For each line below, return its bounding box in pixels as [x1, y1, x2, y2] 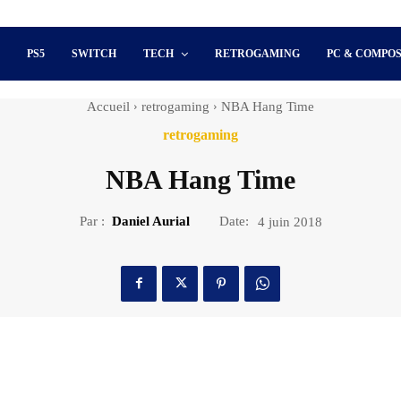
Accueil [87, 99, 130, 114]
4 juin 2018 [257, 214, 322, 229]
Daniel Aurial [111, 213, 190, 228]
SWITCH [72, 47, 117, 60]
